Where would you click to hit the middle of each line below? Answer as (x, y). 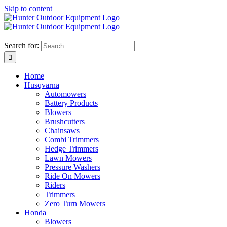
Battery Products (71, 103)
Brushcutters (65, 121)
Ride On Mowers (72, 176)
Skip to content (28, 8)
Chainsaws (62, 130)
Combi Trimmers (72, 140)
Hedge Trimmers (71, 149)
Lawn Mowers (68, 158)
